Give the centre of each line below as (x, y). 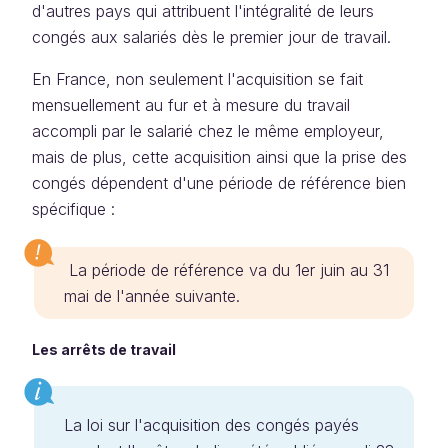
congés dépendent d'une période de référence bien (219, 183)
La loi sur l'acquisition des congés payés (211, 425)
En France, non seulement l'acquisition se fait (197, 79)
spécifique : (73, 209)
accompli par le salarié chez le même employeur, (208, 131)
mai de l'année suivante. (152, 296)
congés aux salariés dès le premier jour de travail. (211, 37)
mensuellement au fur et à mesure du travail (191, 105)
